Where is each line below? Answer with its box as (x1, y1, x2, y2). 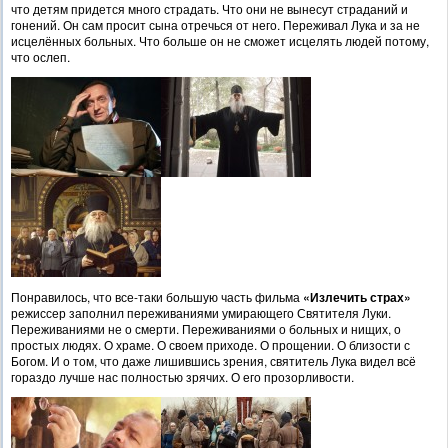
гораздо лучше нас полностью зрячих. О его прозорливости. (11, 368, 354, 386)
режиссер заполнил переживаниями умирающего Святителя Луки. (11, 304, 391, 322)
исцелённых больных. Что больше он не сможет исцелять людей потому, (11, 32, 429, 50)
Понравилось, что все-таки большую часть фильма (11, 288, 303, 306)
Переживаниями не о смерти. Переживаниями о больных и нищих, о (11, 320, 401, 338)
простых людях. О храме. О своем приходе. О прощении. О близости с (11, 336, 410, 354)
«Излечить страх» (303, 288, 411, 307)
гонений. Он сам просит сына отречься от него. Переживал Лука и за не (11, 16, 420, 34)
